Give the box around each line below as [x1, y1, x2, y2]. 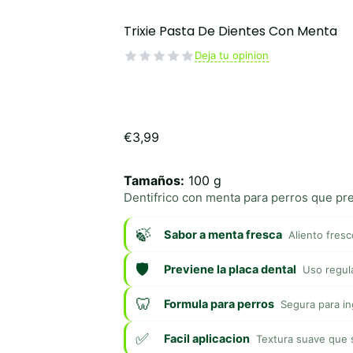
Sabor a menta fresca [163, 227, 282, 242]
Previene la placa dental [163, 262, 296, 277]
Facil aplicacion [163, 331, 250, 346]
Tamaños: [123, 172, 184, 188]
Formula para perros [163, 296, 274, 311]
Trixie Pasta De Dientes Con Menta [123, 21, 337, 40]
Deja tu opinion [194, 49, 269, 62]
